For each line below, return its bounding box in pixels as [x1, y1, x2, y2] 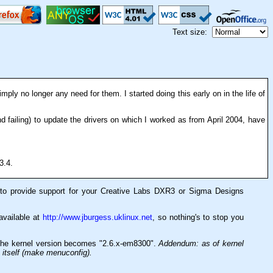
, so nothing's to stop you [152, 212, 244, 222]
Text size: [172, 27, 212, 37]
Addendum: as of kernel [158, 238, 244, 248]
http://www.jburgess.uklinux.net [42, 212, 152, 222]
